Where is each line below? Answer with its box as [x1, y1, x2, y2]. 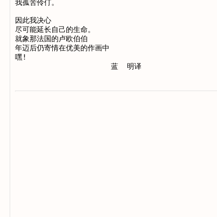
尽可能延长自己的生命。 [15, 25, 95, 34]
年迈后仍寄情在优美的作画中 [15, 44, 109, 52]
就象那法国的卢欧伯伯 [15, 34, 88, 43]
